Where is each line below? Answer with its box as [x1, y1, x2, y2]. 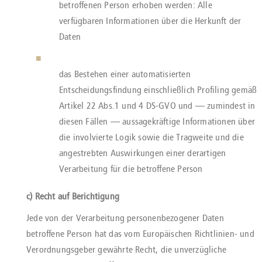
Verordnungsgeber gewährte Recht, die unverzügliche [26, 244, 227, 255]
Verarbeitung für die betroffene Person [59, 163, 203, 174]
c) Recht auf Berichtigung [26, 191, 119, 202]
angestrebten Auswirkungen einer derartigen [59, 147, 226, 158]
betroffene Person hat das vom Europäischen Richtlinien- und [26, 228, 254, 239]
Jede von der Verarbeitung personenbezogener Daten [26, 212, 224, 223]
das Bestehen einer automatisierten [59, 68, 191, 80]
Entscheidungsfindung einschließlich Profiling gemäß [59, 84, 257, 95]
